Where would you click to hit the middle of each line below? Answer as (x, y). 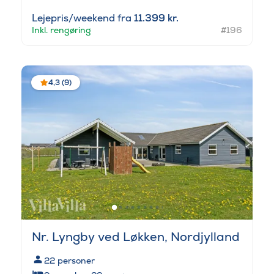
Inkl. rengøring (61, 30)
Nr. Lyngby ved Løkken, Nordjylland (136, 236)
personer (76, 260)
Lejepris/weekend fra (83, 18)
